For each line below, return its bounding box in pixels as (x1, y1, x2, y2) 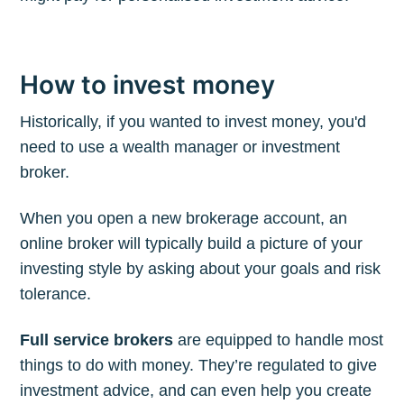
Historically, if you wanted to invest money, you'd (20, 112, 367, 131)
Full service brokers (20, 330, 174, 349)
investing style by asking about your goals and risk (20, 259, 381, 278)
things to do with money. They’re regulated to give (20, 355, 378, 374)
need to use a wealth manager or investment (20, 137, 341, 156)
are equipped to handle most (173, 330, 384, 349)
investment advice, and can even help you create (20, 381, 372, 399)
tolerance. (20, 284, 92, 303)
